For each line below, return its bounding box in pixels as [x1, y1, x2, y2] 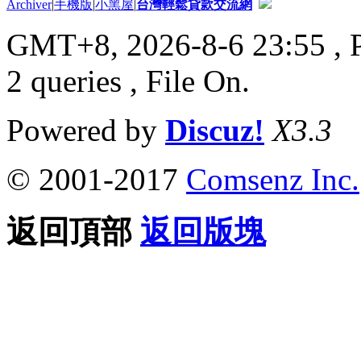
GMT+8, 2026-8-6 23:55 [6, 27, 326, 62]
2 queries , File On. [6, 63, 250, 98]
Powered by [6, 112, 165, 147]
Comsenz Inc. [186, 161, 359, 197]
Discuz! [165, 112, 264, 147]
